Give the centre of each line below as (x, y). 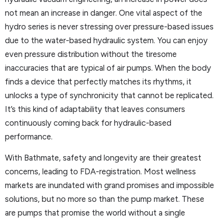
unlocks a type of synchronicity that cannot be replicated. (109, 96)
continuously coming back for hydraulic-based (88, 123)
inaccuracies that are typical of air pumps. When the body (108, 68)
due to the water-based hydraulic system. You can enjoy (106, 41)
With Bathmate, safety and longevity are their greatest (103, 157)
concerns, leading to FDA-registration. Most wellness (100, 171)
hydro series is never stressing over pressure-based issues (109, 27)
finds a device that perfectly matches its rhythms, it (98, 82)
